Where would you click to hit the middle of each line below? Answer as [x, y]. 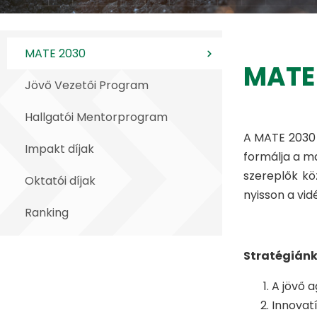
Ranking [47, 213]
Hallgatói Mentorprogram [96, 117]
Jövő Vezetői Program [87, 86]
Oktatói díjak [60, 181]
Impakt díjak [59, 149]
